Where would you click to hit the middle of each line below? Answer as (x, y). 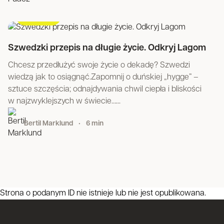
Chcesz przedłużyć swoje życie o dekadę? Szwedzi (99, 65)
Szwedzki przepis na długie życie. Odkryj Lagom (107, 48)
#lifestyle (38, 16)
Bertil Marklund (49, 124)
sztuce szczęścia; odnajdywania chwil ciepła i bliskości (105, 89)
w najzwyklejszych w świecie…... (64, 101)
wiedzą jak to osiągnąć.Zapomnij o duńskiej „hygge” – (103, 77)
